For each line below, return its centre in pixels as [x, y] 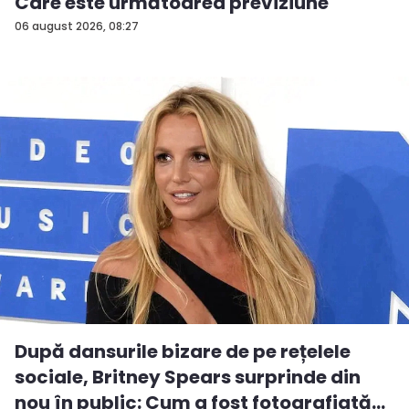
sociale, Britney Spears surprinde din [188, 377]
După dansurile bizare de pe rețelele [183, 351]
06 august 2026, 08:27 [77, 26]
